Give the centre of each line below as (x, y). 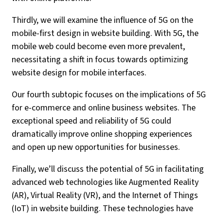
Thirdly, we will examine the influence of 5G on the (102, 20)
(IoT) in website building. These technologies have (102, 209)
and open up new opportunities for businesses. (96, 147)
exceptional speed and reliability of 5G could (91, 121)
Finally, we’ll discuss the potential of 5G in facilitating (108, 169)
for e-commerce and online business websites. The (104, 108)
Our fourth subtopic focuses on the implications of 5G (109, 95)
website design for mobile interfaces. (79, 73)
